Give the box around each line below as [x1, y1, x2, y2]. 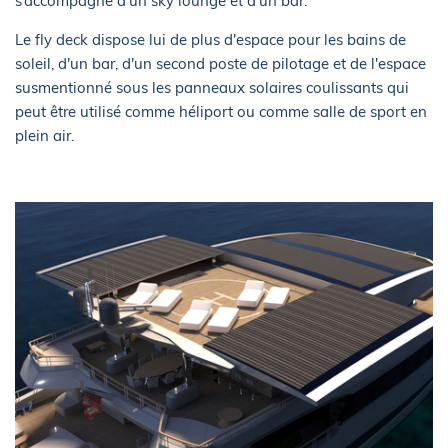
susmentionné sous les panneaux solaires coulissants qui [15, 78, 409, 98]
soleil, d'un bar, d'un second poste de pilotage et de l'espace [15, 54, 426, 74]
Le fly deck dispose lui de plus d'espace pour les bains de [15, 30, 406, 50]
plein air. [15, 126, 74, 146]
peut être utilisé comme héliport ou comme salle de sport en [15, 102, 427, 122]
